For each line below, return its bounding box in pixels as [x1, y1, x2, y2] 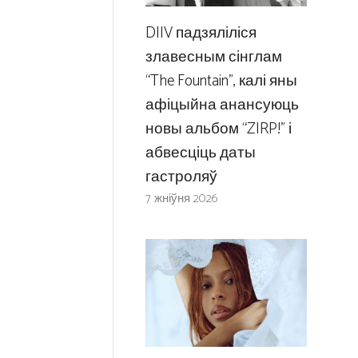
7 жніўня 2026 [145, 189, 218, 209]
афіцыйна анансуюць [145, 93, 299, 118]
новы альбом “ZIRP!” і [145, 117, 292, 142]
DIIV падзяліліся [145, 21, 257, 46]
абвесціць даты [145, 141, 256, 166]
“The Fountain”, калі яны [145, 69, 297, 94]
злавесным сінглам [145, 45, 282, 70]
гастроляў [145, 165, 217, 190]
